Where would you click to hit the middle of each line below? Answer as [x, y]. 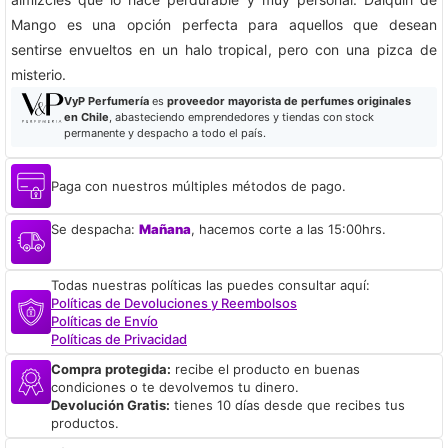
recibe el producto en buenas [265, 369]
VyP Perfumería [106, 101]
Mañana [165, 229]
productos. [85, 423]
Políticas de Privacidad [119, 339]
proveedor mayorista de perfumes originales [288, 101]
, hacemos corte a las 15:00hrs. [288, 229]
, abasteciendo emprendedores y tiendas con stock [241, 117]
